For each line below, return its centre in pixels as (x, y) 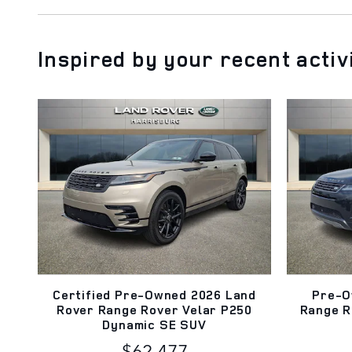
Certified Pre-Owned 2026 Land (154, 294)
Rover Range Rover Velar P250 (154, 309)
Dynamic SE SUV (154, 324)
